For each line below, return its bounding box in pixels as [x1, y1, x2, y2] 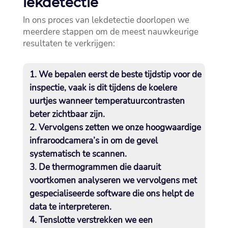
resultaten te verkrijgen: [22, 38, 115, 50]
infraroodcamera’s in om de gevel [29, 135, 158, 147]
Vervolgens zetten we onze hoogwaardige [38, 122, 201, 134]
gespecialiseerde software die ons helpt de [29, 188, 194, 200]
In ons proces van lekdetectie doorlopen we [22, 14, 189, 26]
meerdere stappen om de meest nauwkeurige [22, 26, 198, 38]
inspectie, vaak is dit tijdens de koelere [29, 82, 177, 94]
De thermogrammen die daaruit [38, 161, 161, 174]
